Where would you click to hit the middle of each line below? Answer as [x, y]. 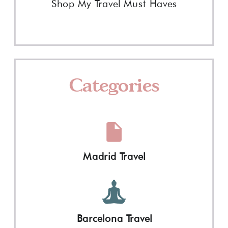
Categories [114, 84]
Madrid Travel [114, 156]
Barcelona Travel [114, 218]
